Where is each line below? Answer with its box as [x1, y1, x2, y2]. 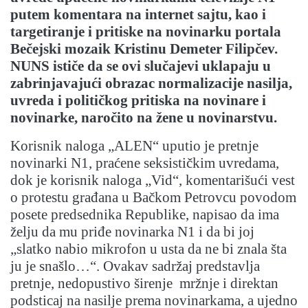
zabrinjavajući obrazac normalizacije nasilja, [10, 75, 292, 92]
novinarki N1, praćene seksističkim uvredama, [10, 155, 279, 172]
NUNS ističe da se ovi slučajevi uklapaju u [10, 58, 271, 75]
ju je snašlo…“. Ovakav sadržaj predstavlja [10, 258, 260, 275]
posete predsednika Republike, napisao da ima [10, 206, 279, 223]
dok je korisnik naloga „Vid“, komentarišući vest [10, 172, 295, 189]
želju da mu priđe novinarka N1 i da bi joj [10, 223, 254, 241]
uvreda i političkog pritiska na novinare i [10, 92, 266, 109]
